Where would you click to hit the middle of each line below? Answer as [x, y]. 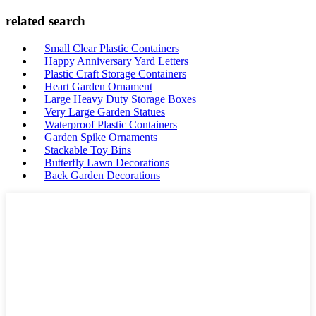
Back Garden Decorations [102, 175]
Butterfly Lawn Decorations [107, 163]
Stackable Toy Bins [88, 150]
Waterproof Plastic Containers [111, 124]
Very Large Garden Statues [105, 112]
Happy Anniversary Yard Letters [116, 61]
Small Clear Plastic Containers [112, 48]
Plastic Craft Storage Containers [115, 74]
